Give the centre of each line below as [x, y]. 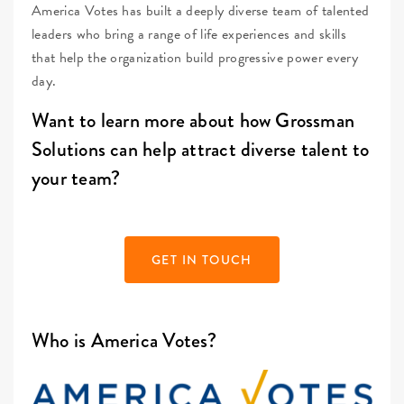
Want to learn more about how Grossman [193, 120]
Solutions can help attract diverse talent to [201, 149]
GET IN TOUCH [202, 259]
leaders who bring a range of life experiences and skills [189, 34]
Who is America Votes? [124, 340]
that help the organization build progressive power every [195, 57]
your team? [76, 178]
